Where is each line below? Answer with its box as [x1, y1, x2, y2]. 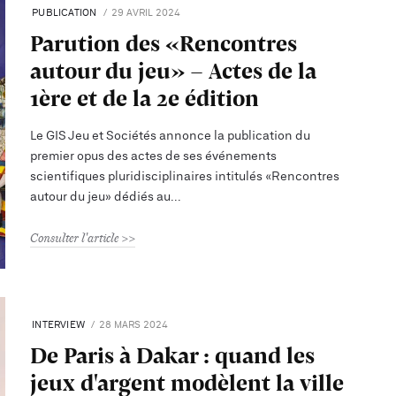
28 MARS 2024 [99, 320, 169, 331]
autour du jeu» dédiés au [30, 190, 171, 204]
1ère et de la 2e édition [30, 81, 260, 114]
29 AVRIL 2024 [110, 8, 180, 18]
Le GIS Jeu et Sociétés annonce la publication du [30, 129, 311, 143]
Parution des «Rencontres [30, 27, 298, 59]
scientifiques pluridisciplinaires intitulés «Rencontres [30, 170, 340, 184]
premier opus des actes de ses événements [30, 149, 278, 164]
